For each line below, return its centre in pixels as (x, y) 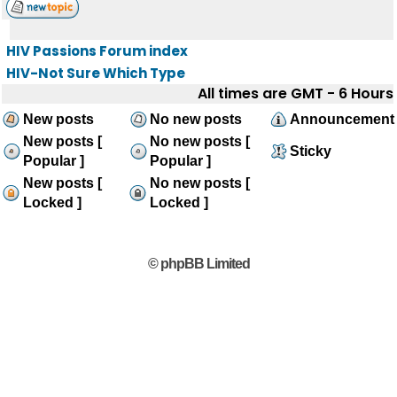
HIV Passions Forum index (97, 51)
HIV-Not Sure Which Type (96, 73)
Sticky (311, 151)
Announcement (342, 119)
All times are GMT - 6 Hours (296, 93)
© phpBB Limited (198, 264)
